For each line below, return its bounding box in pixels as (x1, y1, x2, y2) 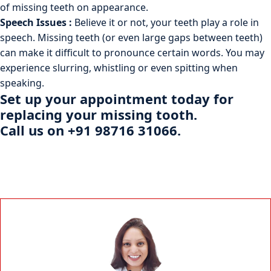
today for (168, 90, 233, 108)
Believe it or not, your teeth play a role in (74, 16, 259, 30)
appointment (80, 90, 168, 108)
